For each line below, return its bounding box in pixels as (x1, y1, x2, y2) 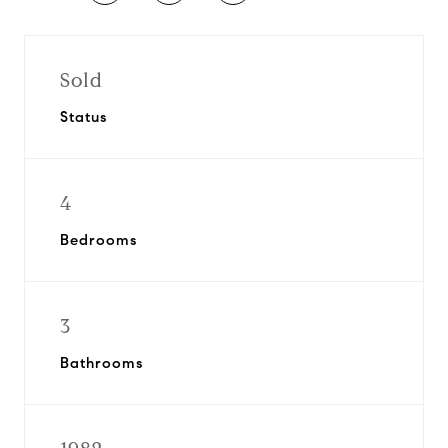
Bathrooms (60, 354, 143, 372)
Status (60, 108, 107, 126)
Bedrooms (60, 231, 137, 249)
